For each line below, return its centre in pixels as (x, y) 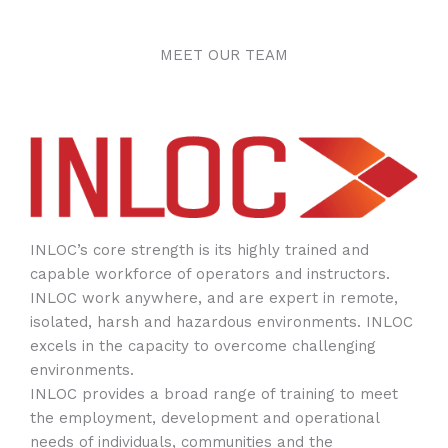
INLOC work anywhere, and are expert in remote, (214, 298)
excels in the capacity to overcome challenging (203, 346)
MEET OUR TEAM (224, 55)
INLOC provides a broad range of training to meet (214, 394)
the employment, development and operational (204, 418)
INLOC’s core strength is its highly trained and (199, 250)
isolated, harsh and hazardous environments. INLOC (221, 322)
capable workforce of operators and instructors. (210, 274)
